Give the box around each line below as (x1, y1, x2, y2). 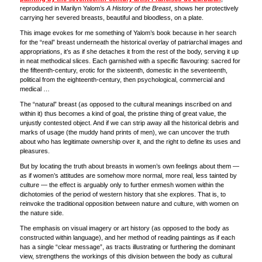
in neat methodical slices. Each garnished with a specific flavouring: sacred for (19, 57, 240, 65)
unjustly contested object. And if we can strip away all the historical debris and (19, 119, 239, 127)
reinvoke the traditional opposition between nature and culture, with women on (19, 200, 239, 208)
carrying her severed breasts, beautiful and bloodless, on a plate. (19, 14, 204, 22)
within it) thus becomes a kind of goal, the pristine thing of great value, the (19, 110, 226, 118)
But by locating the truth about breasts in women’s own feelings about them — (19, 163, 239, 170)
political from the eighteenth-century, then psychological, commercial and (19, 76, 225, 84)
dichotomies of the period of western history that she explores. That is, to (19, 191, 226, 198)
